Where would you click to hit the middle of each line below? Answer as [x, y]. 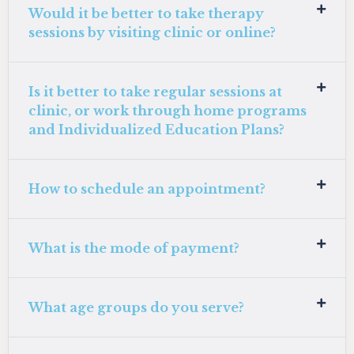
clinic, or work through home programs [168, 111]
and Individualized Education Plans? [156, 130]
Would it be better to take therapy [146, 14]
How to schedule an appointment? [147, 189]
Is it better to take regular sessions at [155, 92]
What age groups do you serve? [136, 308]
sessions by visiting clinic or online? [152, 33]
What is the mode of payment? [134, 249]
